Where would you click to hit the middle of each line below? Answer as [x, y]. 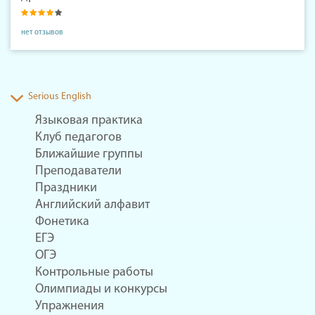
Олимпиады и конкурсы [101, 290]
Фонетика [62, 222]
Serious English [60, 97]
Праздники [66, 188]
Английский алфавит [92, 205]
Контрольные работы [94, 273]
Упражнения [70, 307]
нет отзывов [42, 33]
